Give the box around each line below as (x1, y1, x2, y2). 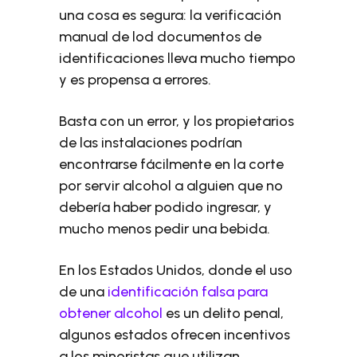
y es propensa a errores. (59, 71, 212, 88)
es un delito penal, (163, 304, 284, 322)
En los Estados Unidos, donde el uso (59, 261, 293, 279)
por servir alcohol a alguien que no (59, 177, 284, 194)
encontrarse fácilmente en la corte (59, 155, 284, 173)
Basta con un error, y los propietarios (59, 112, 295, 130)
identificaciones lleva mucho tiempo (59, 49, 296, 67)
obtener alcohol (59, 304, 163, 322)
